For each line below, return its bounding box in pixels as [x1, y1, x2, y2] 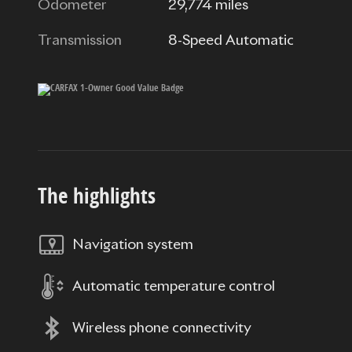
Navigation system [72, 237, 193, 252]
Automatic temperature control [72, 279, 275, 294]
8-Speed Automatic [168, 34, 295, 49]
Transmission [38, 34, 122, 49]
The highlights [38, 181, 156, 211]
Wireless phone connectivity [72, 321, 251, 335]
